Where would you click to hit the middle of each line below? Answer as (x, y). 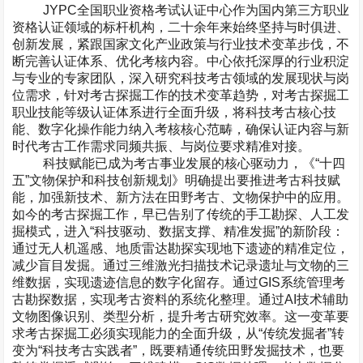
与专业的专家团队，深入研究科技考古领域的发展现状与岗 (181, 78)
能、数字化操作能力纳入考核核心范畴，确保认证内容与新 (181, 129)
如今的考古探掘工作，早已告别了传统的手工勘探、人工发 (181, 214)
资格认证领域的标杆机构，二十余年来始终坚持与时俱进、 (181, 27)
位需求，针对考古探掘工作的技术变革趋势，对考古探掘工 (181, 95)
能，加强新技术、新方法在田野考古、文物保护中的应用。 (181, 197)
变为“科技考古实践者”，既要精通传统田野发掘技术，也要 (179, 350)
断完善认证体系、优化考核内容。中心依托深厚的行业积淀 (181, 61)
